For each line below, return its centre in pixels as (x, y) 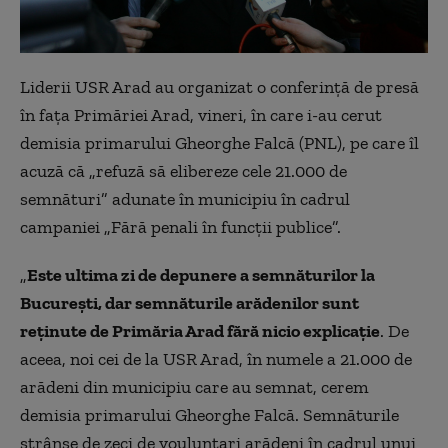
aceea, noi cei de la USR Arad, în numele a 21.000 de (216, 358)
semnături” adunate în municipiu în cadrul (185, 198)
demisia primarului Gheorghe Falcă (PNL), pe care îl (219, 142)
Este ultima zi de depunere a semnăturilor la (201, 274)
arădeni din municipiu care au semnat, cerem (194, 386)
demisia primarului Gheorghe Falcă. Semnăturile (209, 414)
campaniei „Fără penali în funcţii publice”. (180, 226)
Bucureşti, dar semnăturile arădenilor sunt (189, 302)
